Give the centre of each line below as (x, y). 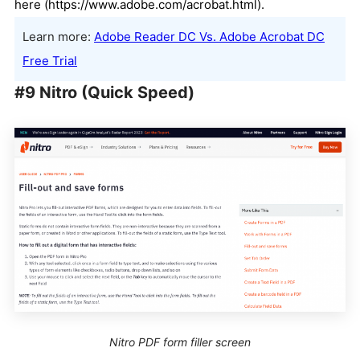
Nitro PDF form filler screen (180, 342)
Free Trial (50, 61)
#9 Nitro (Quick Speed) (104, 93)
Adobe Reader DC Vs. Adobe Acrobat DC (209, 37)
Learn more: (58, 37)
